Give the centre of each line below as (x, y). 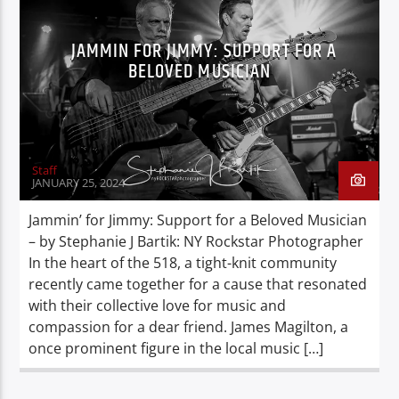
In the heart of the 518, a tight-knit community (183, 262)
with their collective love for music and (158, 305)
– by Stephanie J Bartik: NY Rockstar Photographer (196, 241)
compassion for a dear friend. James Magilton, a (189, 326)
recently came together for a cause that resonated (198, 284)
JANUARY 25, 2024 (79, 182)
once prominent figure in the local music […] (176, 348)
